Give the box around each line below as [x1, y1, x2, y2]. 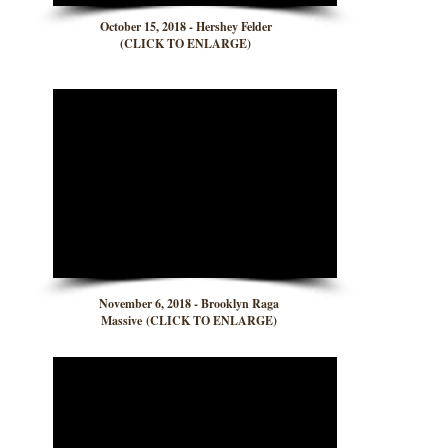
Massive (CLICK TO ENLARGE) [100, 312, 277, 330]
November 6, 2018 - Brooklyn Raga [98, 295, 279, 313]
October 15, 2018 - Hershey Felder [99, 18, 272, 36]
